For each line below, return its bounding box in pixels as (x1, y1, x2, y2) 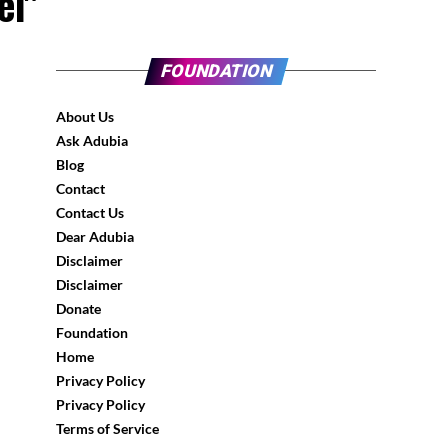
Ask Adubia (56, 132, 128, 149)
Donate (56, 300, 101, 317)
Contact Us (56, 204, 124, 221)
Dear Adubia (56, 228, 134, 245)
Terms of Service (56, 420, 159, 437)
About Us (56, 108, 114, 125)
